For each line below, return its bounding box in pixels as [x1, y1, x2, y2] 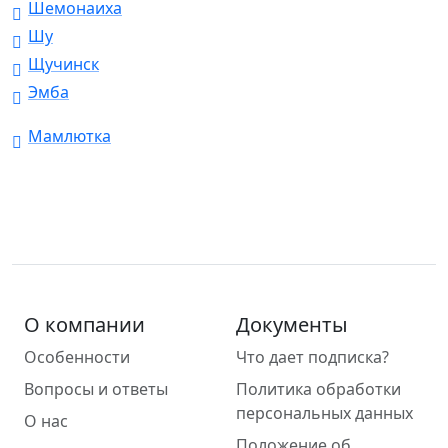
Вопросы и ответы [24, 378, 168, 401]
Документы [236, 311, 348, 339]
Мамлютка [28, 125, 111, 148]
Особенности [24, 346, 130, 369]
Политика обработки [236, 378, 401, 401]
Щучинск [28, 53, 99, 76]
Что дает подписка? [236, 346, 389, 369]
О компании [24, 311, 145, 339]
